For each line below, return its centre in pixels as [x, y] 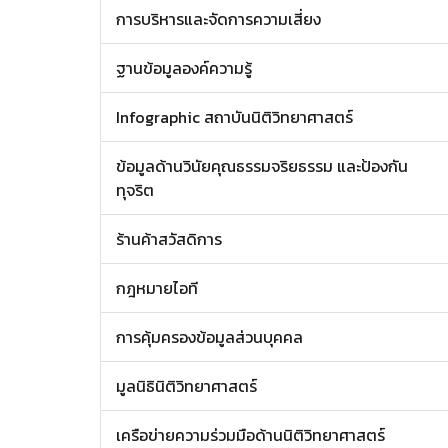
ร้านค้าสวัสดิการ [169, 239]
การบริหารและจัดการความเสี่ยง [218, 19]
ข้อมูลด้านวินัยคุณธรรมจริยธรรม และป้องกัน [262, 166]
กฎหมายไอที [157, 288]
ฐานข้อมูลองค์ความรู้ [184, 68]
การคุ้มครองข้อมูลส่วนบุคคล [209, 337]
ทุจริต [135, 190]
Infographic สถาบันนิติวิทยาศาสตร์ [234, 117]
